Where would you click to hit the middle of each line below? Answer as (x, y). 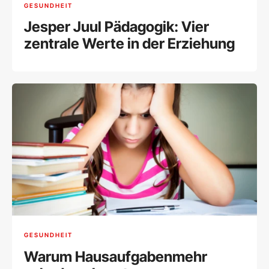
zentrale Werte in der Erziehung (129, 44)
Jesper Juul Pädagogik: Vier (116, 27)
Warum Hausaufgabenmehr (116, 256)
